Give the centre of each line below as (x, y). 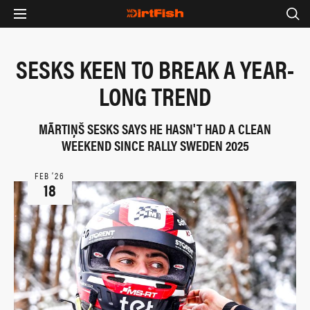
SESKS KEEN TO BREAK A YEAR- (155, 69)
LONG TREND (155, 95)
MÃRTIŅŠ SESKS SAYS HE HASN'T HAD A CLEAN (155, 128)
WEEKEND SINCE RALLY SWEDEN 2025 (155, 145)
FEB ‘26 (50, 175)
